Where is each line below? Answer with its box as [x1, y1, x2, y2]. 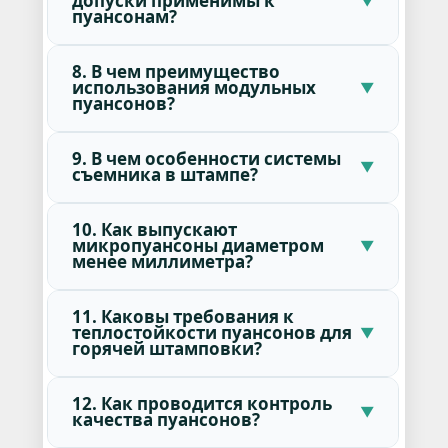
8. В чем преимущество [71, 60, 280, 84]
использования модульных [71, 76, 316, 100]
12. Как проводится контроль [71, 392, 332, 416]
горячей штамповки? [71, 337, 262, 361]
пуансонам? [71, 5, 177, 29]
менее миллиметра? [71, 250, 253, 274]
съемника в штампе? [71, 163, 258, 187]
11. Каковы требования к [71, 305, 294, 329]
